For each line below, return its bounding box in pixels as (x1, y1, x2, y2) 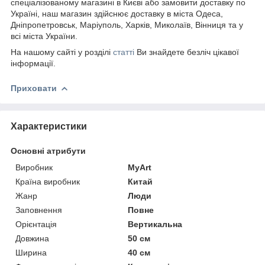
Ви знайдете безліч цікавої (134, 47, 239, 57)
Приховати (11, 83, 57, 93)
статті (113, 47, 134, 57)
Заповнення (15, 205, 62, 215)
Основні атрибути (11, 146, 86, 156)
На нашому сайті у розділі (11, 47, 113, 57)
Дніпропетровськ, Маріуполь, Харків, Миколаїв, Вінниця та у (11, 20, 243, 30)
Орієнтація (15, 219, 57, 229)
